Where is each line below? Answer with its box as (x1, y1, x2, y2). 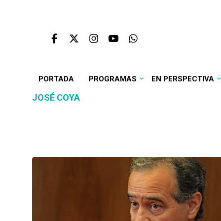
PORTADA (38, 74, 74, 83)
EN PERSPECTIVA (151, 74, 214, 83)
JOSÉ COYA (32, 92, 80, 103)
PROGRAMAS (88, 74, 137, 83)
